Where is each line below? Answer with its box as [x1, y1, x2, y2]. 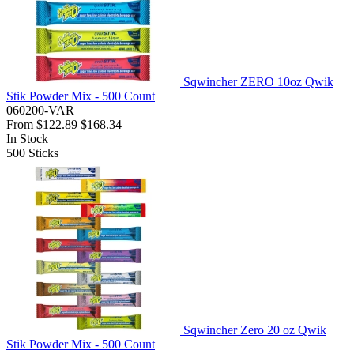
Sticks [28, 146, 58, 160]
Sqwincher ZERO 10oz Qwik [183, 75, 333, 89]
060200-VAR [6, 104, 74, 118]
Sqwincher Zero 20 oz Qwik [183, 323, 326, 337]
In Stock [6, 132, 48, 146]
